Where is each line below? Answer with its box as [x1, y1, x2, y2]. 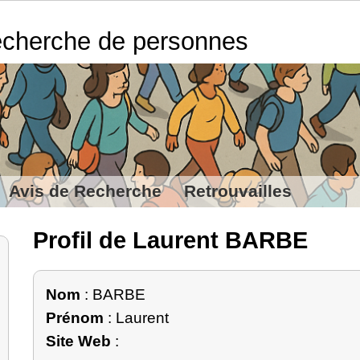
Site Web [45, 332, 111, 350]
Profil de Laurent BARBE [32, 227, 308, 253]
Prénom [45, 309, 104, 326]
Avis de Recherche [9, 182, 162, 201]
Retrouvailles [184, 182, 292, 201]
